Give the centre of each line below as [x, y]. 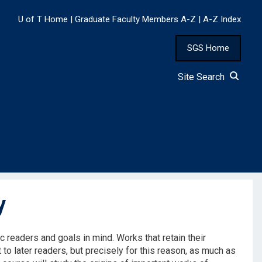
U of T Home [43, 20]
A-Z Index [222, 20]
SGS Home [208, 48]
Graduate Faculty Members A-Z [135, 20]
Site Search [204, 77]
